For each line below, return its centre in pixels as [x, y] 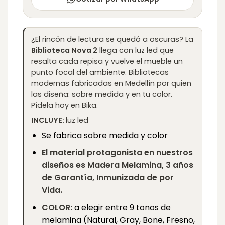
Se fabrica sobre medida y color [104, 135]
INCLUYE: [48, 120]
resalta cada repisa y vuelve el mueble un [107, 61]
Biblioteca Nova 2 [64, 50]
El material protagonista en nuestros [117, 153]
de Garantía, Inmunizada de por [107, 178]
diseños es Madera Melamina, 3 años [117, 165]
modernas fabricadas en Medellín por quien [111, 83]
